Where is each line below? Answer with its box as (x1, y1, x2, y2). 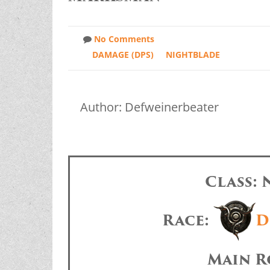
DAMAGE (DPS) (92, 49, 154, 61)
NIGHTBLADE (165, 49, 220, 61)
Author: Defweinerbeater (80, 99, 219, 116)
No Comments (93, 33, 154, 45)
